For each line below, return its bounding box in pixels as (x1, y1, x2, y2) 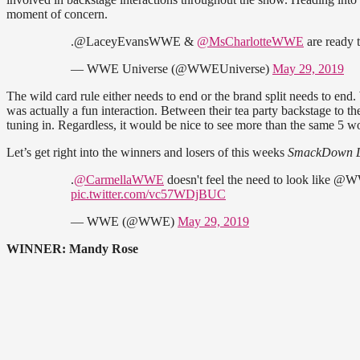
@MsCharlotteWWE (197, 35, 304, 49)
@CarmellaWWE (74, 173, 164, 187)
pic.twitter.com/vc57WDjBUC (71, 187, 226, 202)
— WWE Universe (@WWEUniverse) (71, 62, 272, 76)
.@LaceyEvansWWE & (71, 35, 197, 49)
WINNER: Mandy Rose (6, 242, 138, 256)
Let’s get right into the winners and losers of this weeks (6, 145, 288, 160)
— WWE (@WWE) (71, 215, 178, 229)
